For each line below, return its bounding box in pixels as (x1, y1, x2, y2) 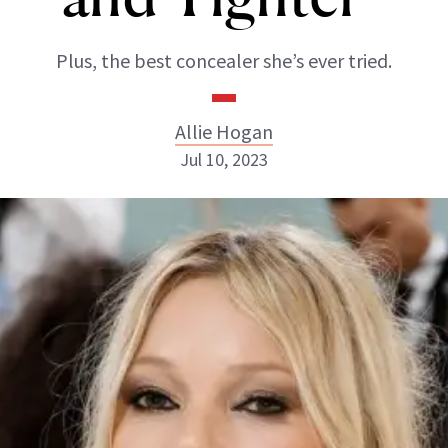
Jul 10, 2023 (180, 148, 268, 171)
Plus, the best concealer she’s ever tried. (56, 48, 392, 73)
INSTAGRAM (158, 267, 253, 286)
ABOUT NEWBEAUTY (39, 358, 195, 373)
